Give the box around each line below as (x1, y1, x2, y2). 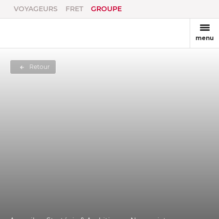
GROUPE (91, 4, 122, 13)
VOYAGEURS (14, 4, 58, 13)
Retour (29, 63, 50, 70)
